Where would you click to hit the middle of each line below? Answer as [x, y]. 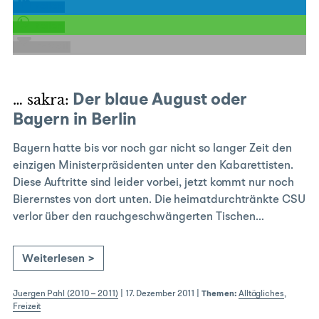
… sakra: [41, 100]
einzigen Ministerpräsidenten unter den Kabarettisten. [153, 166]
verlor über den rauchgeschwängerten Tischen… [138, 217]
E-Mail [52, 47]
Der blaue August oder [158, 100]
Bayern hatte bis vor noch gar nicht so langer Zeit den [152, 149]
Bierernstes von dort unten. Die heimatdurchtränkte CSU [159, 200]
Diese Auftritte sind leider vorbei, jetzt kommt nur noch [153, 183]
